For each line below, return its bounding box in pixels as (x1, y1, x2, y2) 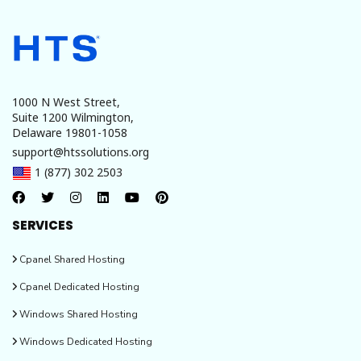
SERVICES (12, 216, 73, 234)
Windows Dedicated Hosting (17, 334, 152, 348)
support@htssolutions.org (12, 143, 149, 160)
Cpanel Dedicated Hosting (17, 280, 139, 293)
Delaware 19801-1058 (12, 124, 127, 140)
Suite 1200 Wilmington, (12, 109, 134, 125)
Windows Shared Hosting (17, 307, 138, 321)
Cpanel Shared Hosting (17, 252, 125, 266)
